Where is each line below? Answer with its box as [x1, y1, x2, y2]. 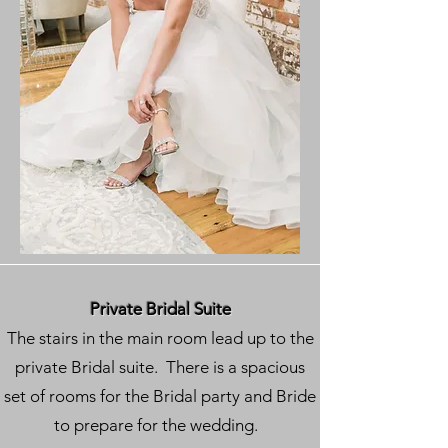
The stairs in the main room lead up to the [6, 328, 314, 348]
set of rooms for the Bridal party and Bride [4, 386, 316, 406]
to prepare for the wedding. [54, 415, 266, 435]
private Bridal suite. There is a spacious [15, 357, 305, 377]
